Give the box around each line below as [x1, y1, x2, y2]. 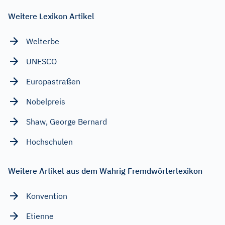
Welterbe [26, 36, 59, 46]
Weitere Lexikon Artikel [8, 11, 94, 21]
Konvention [26, 190, 67, 201]
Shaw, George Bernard [26, 116, 107, 127]
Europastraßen [26, 76, 80, 86]
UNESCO [26, 56, 57, 66]
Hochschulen [26, 136, 73, 147]
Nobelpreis [26, 96, 65, 106]
